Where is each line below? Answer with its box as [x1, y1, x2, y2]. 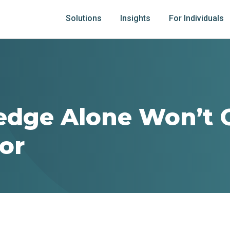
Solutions [65, 13, 102, 23]
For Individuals [168, 13, 224, 23]
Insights [120, 13, 150, 23]
